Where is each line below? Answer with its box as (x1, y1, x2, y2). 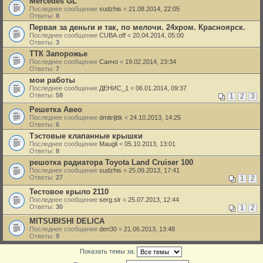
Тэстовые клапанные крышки (29, 131, 143, 140)
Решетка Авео (29, 105, 82, 114)
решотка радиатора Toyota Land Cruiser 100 (29, 158, 193, 167)
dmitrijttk (99, 114, 123, 121)
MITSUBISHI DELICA (29, 217, 104, 225)
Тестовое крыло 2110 (29, 187, 109, 196)
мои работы (29, 76, 75, 85)
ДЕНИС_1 (99, 85, 129, 92)
